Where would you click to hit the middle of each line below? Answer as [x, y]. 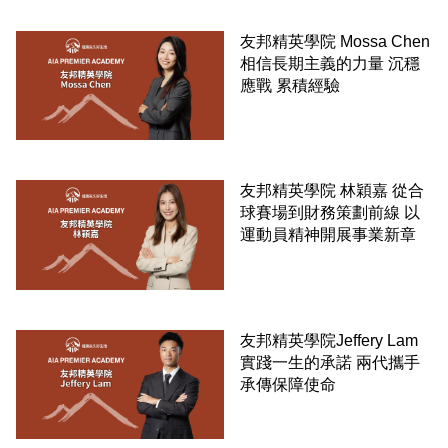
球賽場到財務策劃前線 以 [330, 213]
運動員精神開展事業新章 [328, 235]
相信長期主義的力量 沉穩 [330, 63]
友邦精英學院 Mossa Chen [335, 41]
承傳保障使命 [288, 385]
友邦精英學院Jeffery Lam [329, 341]
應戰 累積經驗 [290, 85]
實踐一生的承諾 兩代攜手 [330, 363]
